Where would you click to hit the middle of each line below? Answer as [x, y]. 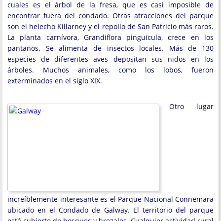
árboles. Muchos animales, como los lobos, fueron [110, 70]
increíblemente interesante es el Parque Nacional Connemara [110, 199]
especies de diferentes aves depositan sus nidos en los [110, 59]
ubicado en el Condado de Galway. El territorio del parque [110, 210]
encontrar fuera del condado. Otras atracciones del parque [110, 16]
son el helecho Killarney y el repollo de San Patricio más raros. [110, 26]
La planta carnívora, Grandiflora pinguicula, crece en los [110, 37]
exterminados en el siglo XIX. [55, 81]
